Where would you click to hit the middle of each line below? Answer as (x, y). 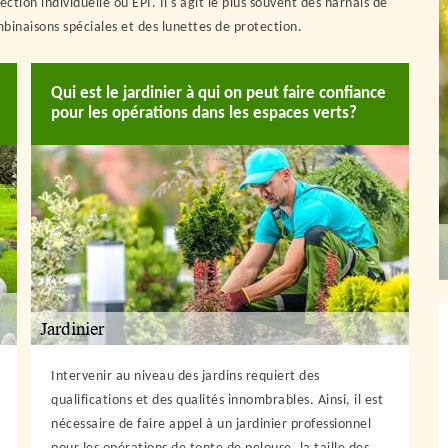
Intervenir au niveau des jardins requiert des (185, 376)
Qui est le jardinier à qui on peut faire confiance (218, 93)
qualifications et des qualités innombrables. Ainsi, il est (217, 400)
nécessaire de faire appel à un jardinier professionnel (211, 424)
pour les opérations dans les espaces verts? (204, 113)
